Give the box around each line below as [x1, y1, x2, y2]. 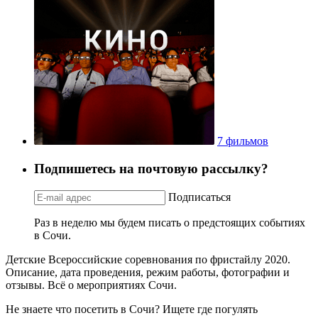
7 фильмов [217, 135, 268, 148]
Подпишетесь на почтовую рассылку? [34, 160, 268, 176]
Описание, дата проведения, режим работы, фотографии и [6, 265, 290, 278]
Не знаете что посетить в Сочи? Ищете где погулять [6, 302, 258, 315]
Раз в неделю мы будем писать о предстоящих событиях [34, 216, 305, 229]
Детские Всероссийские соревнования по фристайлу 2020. [6, 253, 290, 265]
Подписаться [168, 190, 231, 203]
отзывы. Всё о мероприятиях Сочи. [6, 278, 177, 291]
